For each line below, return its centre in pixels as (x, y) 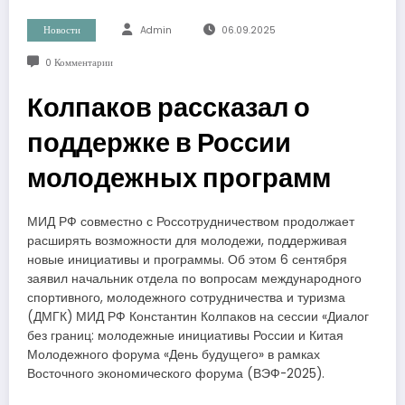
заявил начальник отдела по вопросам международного (194, 279)
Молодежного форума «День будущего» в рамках (174, 355)
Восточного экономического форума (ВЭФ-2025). (176, 374)
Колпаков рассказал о (169, 108)
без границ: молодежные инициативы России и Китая (185, 336)
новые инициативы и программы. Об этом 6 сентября (187, 260)
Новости (61, 31)
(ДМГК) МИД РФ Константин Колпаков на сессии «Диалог (198, 317)
